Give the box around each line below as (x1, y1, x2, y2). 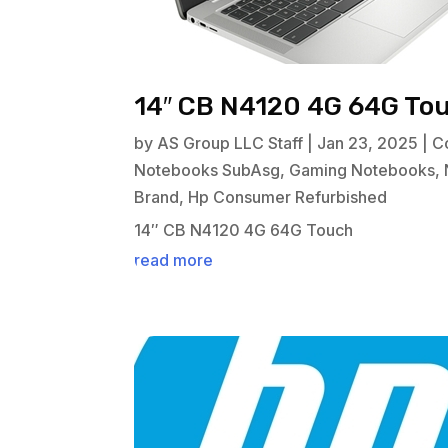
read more (134, 250, 214, 271)
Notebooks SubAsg (134, 160, 281, 181)
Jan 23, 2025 (317, 133, 419, 154)
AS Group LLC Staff (157, 133, 304, 154)
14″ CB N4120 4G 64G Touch (134, 220, 354, 241)
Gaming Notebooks (289, 160, 436, 181)
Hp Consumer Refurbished (188, 187, 388, 208)
